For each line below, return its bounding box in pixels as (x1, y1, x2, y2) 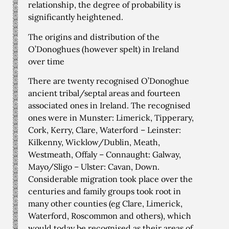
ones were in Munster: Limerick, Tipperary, (28, 112, 194, 123)
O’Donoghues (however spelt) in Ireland (28, 43, 179, 54)
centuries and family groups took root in (28, 186, 181, 197)
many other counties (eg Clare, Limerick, (28, 198, 182, 209)
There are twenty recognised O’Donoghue (28, 76, 189, 86)
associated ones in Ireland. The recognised (28, 100, 191, 111)
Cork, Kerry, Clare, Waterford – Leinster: (28, 125, 181, 135)
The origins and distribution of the (28, 31, 159, 42)
